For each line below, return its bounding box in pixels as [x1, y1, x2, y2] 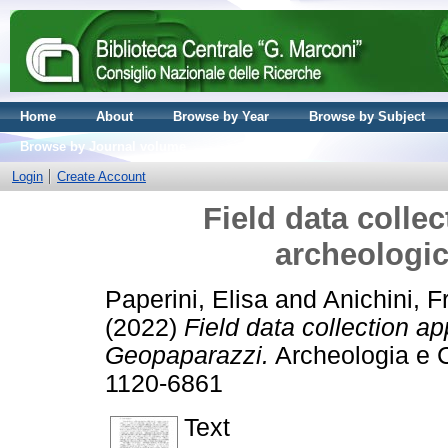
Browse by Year [173, 109, 269, 124]
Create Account [57, 169, 146, 184]
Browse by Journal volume [20, 139, 186, 154]
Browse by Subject [309, 109, 425, 124]
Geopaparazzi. [105, 341, 269, 369]
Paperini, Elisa [105, 285, 268, 313]
